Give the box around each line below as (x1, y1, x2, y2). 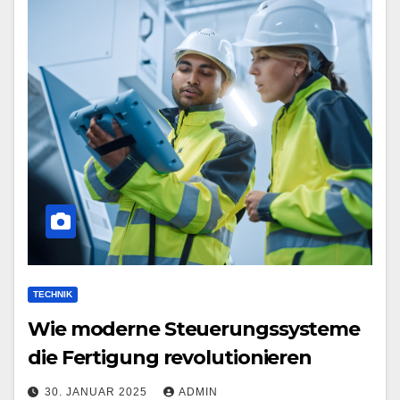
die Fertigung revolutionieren (28, 346, 312, 370)
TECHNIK (33, 289, 72, 299)
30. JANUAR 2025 (45, 386, 151, 398)
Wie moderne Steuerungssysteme (28, 317, 361, 341)
